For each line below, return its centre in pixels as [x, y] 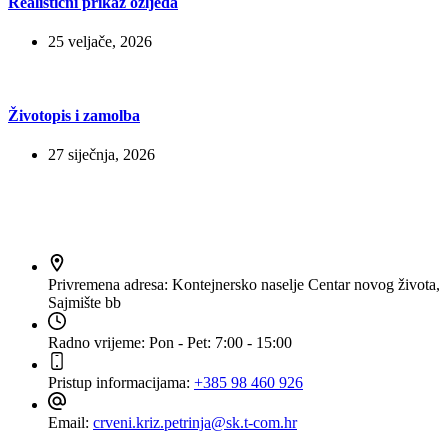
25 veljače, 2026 [100, 42]
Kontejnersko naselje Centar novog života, [306, 284]
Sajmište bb [84, 302]
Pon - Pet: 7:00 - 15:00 [220, 342]
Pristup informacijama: [121, 382]
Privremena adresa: [110, 284]
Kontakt [44, 208]
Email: [70, 422]
